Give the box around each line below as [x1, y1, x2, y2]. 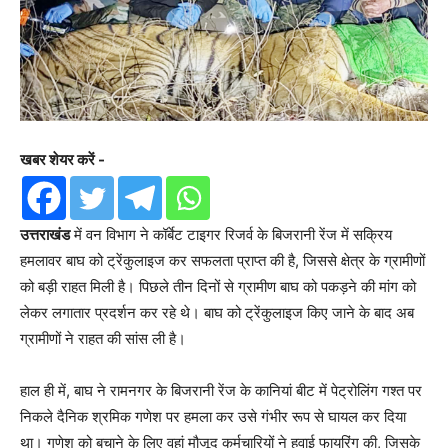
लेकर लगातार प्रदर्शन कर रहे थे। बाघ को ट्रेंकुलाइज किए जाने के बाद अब [20, 302, 414, 322]
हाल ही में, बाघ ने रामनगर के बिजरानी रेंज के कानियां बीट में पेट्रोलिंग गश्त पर [20, 380, 422, 400]
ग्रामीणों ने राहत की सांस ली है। [20, 328, 186, 348]
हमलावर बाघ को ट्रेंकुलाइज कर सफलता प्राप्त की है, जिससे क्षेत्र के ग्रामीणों [20, 250, 425, 270]
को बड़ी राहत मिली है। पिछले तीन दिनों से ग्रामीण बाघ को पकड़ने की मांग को [20, 276, 416, 296]
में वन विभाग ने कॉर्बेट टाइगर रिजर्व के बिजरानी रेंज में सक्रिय [70, 224, 392, 244]
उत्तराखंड [20, 224, 70, 244]
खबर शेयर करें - [20, 149, 105, 169]
